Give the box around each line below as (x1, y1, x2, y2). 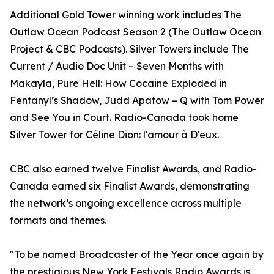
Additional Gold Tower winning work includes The (10, 9, 242, 21)
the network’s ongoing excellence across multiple (10, 197, 242, 210)
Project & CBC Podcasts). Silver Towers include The (10, 43, 249, 56)
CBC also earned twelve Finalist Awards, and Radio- (10, 163, 257, 176)
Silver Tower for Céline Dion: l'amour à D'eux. (10, 128, 219, 141)
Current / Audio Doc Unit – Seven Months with (10, 60, 224, 73)
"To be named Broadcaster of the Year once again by (10, 248, 264, 261)
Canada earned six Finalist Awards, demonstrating (10, 180, 250, 193)
